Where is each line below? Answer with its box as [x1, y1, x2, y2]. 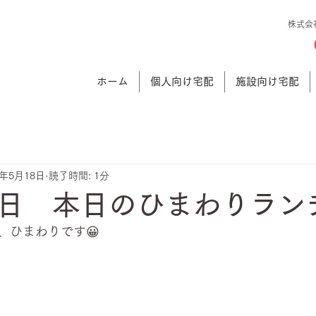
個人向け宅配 [150, 76, 214, 87]
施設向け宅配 [236, 76, 299, 87]
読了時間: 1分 [49, 170, 109, 181]
